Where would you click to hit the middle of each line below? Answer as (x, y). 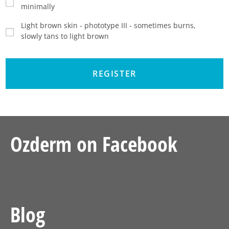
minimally (38, 6)
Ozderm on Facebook (94, 144)
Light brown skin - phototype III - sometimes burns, (108, 25)
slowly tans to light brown (65, 36)
